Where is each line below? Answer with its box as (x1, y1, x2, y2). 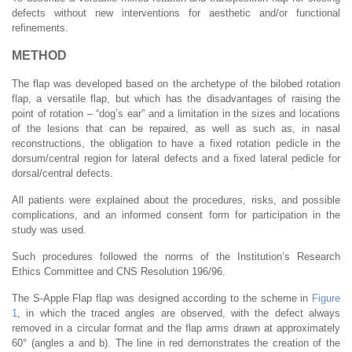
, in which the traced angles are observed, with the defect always (17, 306, 340, 319)
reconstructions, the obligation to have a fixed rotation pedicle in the (12, 137, 340, 149)
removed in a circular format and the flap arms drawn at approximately (12, 321, 340, 334)
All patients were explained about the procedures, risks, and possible (12, 193, 340, 206)
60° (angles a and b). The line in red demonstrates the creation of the (12, 336, 340, 349)
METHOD (12, 48, 67, 62)
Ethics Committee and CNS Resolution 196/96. (12, 265, 225, 277)
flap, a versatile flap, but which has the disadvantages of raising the (12, 92, 340, 104)
